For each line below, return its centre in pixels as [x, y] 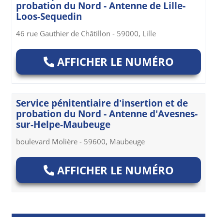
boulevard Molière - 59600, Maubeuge [80, 142]
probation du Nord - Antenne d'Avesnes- [107, 114]
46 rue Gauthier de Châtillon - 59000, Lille [86, 34]
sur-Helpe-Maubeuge [63, 125]
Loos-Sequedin [49, 17]
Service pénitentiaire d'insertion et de [102, 103]
